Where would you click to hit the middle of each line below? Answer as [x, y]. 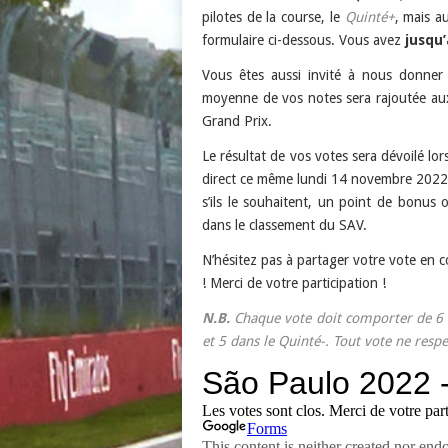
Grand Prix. [237, 121]
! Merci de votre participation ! [294, 283]
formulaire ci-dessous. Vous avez [303, 40]
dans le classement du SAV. [284, 225]
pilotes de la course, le [273, 17]
